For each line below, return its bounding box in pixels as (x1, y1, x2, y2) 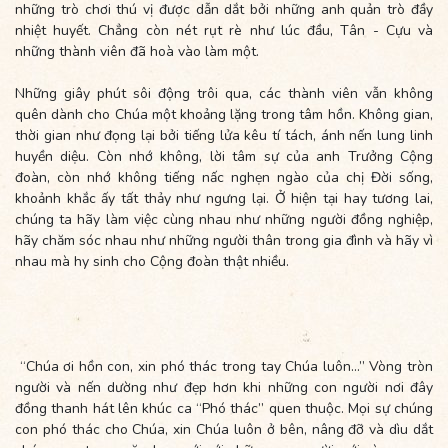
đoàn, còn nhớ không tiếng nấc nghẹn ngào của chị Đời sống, (15, 167, 433, 187)
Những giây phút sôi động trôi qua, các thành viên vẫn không (15, 83, 433, 103)
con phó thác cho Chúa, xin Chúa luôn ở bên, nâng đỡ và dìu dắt (15, 419, 433, 439)
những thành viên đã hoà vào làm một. (15, 41, 259, 61)
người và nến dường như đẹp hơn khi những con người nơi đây (15, 377, 433, 397)
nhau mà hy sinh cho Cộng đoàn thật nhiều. (15, 251, 289, 271)
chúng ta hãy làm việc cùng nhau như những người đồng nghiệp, (15, 209, 433, 229)
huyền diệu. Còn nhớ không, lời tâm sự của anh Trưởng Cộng (15, 146, 433, 166)
